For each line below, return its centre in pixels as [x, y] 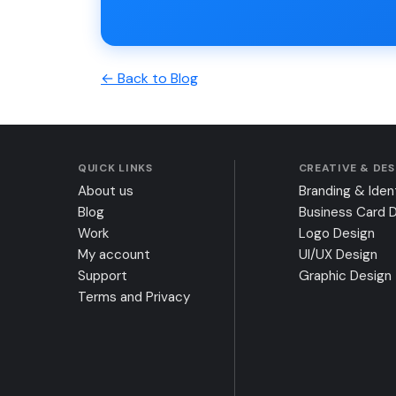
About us [106, 190]
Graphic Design [345, 275]
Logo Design [336, 233]
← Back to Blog [149, 78]
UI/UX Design [338, 254]
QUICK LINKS [115, 168]
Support [103, 275]
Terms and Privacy [134, 297]
